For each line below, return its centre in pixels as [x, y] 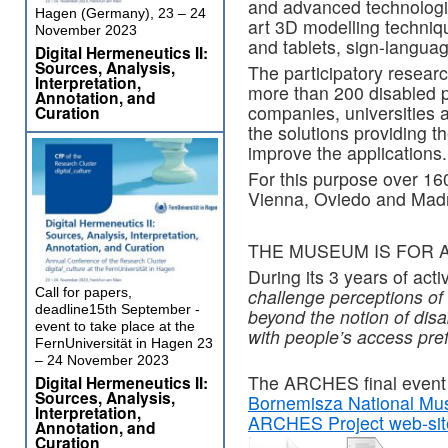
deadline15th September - [117, 309]
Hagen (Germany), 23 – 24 [120, 13]
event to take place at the [115, 326]
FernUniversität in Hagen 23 [124, 343]
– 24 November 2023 [102, 360]
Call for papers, [83, 292]
